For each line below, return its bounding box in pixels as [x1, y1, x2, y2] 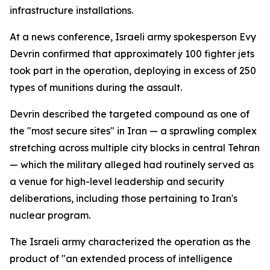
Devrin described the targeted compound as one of [10, 108, 250, 120]
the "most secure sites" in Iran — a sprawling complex [10, 125, 257, 137]
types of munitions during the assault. [10, 81, 182, 93]
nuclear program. [10, 209, 90, 221]
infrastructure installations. [10, 4, 133, 16]
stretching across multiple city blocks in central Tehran [10, 142, 260, 154]
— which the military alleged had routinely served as [10, 159, 254, 171]
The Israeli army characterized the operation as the [10, 236, 251, 248]
